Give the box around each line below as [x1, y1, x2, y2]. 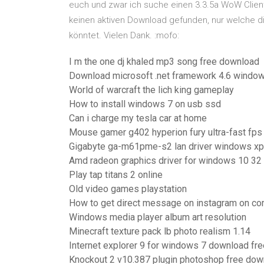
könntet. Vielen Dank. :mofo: [69, 30, 179, 41]
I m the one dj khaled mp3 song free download [69, 56, 259, 67]
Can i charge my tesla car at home [69, 113, 207, 124]
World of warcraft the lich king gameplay [69, 84, 234, 95]
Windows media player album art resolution [69, 212, 246, 223]
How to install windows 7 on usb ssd [69, 98, 221, 110]
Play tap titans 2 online [69, 169, 163, 180]
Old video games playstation [69, 183, 187, 194]
